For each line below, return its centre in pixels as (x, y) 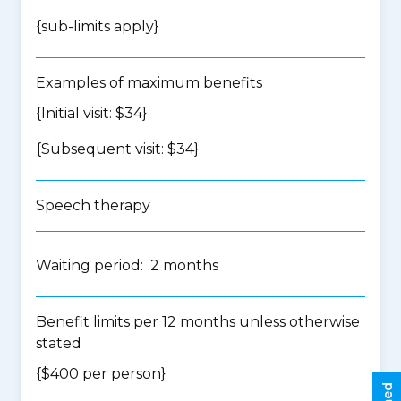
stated (59, 343)
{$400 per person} (101, 374)
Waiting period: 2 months (127, 265)
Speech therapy (93, 205)
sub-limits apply (98, 26)
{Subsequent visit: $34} (117, 149)
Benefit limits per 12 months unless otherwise (198, 322)
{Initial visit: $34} (91, 113)
